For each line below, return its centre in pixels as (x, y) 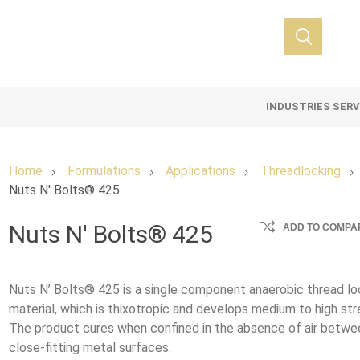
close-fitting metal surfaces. (90, 348)
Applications (201, 171)
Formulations (104, 171)
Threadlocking (301, 171)
